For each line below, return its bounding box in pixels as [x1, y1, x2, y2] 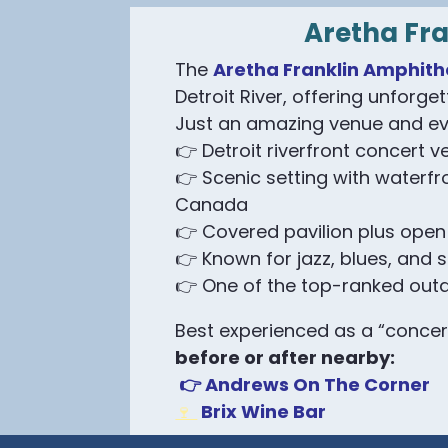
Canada [175, 192, 249, 217]
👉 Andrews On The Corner [179, 372, 431, 397]
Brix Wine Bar [197, 399, 327, 424]
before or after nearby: [175, 345, 396, 370]
